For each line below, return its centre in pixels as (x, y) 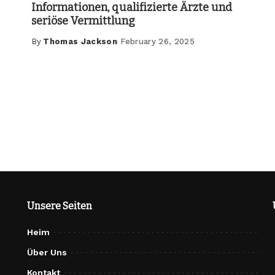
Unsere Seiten (59, 206)
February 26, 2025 (158, 42)
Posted (47, 47)
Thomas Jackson (80, 42)
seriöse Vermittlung (83, 21)
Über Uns (47, 253)
